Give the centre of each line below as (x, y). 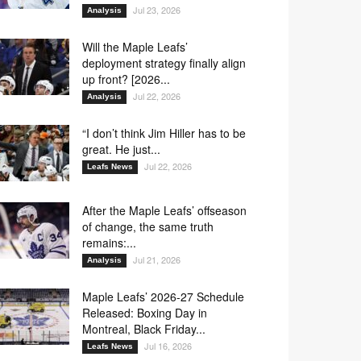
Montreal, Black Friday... (144, 328)
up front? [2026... (126, 79)
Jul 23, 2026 (157, 9)
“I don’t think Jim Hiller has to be (164, 133)
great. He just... (121, 149)
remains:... (109, 242)
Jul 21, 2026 (157, 259)
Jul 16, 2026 (168, 345)
